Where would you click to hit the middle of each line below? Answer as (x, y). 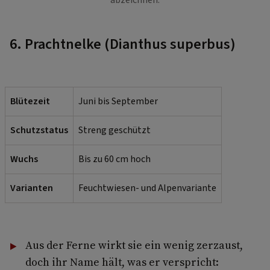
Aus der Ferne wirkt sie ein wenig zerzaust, (134, 245)
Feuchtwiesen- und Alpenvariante (147, 188)
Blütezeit (30, 101)
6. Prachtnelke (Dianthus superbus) (123, 44)
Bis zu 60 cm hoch (115, 159)
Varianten (32, 188)
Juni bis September (118, 101)
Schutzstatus (39, 130)
